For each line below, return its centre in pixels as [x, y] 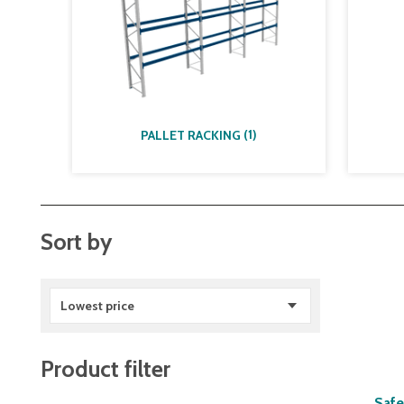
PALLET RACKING [191, 136]
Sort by [76, 242]
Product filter [106, 369]
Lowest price [97, 306]
